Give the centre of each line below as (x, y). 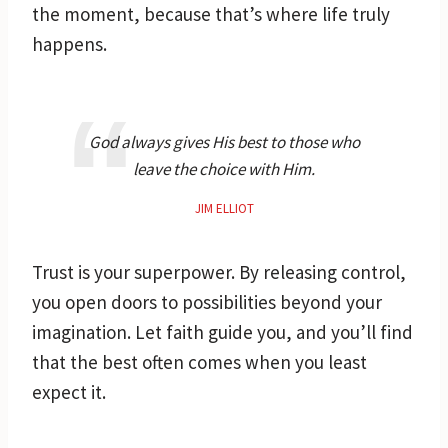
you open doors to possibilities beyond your (207, 301)
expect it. (69, 391)
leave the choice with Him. (224, 168)
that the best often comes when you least (199, 361)
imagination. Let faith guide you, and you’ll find (222, 331)
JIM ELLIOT (224, 208)
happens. (69, 43)
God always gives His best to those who (224, 141)
